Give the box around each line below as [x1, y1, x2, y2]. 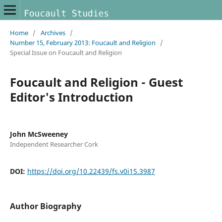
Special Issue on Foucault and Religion [9, 48, 122, 57]
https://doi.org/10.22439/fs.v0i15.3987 [27, 166, 155, 176]
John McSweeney [9, 129, 68, 139]
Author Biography [9, 200, 81, 212]
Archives [40, 28, 65, 37]
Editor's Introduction [9, 88, 133, 105]
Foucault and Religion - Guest [9, 73, 183, 90]
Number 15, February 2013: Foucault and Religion [9, 38, 156, 47]
